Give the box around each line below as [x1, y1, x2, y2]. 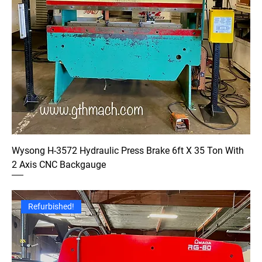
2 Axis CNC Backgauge [12, 158, 106, 170]
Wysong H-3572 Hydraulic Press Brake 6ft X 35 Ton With [12, 144, 244, 156]
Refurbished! [28, 201, 75, 211]
